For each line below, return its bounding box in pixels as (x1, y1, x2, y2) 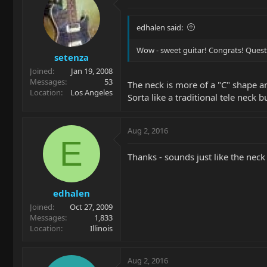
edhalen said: (136, 21, 183, 33)
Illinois (90, 222, 113, 234)
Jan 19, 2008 (71, 66, 113, 77)
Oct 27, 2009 (70, 201, 113, 212)
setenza (54, 51, 89, 64)
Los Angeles (70, 87, 113, 98)
